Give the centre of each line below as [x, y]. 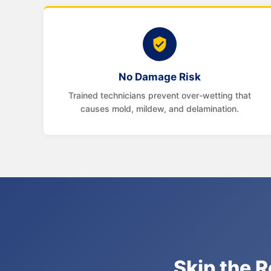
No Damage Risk [160, 77]
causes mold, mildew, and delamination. [160, 109]
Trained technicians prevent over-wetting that [160, 95]
